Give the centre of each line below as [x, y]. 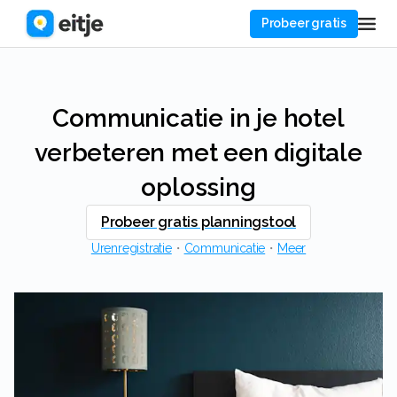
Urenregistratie [131, 248]
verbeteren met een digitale [198, 153]
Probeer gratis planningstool [203, 222]
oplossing [198, 187]
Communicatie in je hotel [61, 118]
